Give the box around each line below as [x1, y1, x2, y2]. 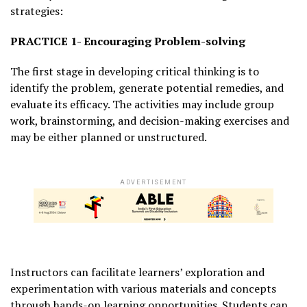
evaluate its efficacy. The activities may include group [10, 96, 274, 112]
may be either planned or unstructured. [10, 129, 207, 145]
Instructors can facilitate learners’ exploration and [10, 264, 265, 280]
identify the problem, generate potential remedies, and [10, 79, 284, 95]
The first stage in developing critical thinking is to [10, 63, 259, 79]
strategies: [10, 3, 63, 19]
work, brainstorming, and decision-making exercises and [10, 112, 289, 128]
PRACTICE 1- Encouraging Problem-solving [10, 33, 245, 49]
